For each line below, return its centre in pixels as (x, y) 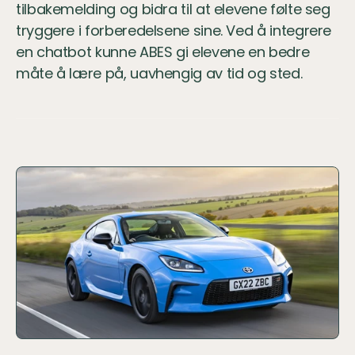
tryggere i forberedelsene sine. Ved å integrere (174, 31)
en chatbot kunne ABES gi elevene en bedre (163, 52)
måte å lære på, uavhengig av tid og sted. (159, 73)
